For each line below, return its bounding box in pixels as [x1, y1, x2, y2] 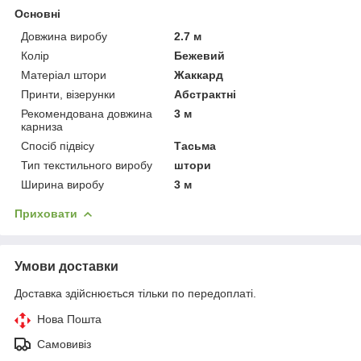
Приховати [15, 206, 77, 220]
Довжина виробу [21, 29, 107, 43]
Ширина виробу [21, 177, 104, 191]
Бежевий [174, 48, 226, 62]
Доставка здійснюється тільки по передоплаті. [15, 286, 256, 300]
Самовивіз [37, 337, 91, 351]
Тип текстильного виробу [21, 158, 152, 172]
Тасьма [174, 139, 217, 152]
